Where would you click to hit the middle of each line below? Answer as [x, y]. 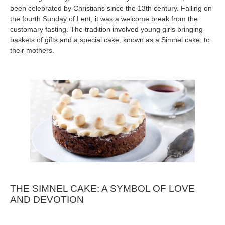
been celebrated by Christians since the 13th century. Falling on [111, 8]
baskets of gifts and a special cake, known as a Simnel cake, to [110, 39]
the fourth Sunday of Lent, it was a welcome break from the [104, 18]
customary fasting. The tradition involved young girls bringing [106, 29]
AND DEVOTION [47, 200]
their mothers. [32, 50]
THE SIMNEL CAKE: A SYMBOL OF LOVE [102, 189]
